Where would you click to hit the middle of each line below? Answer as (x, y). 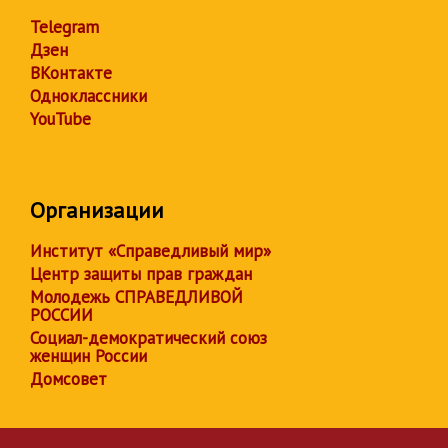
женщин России (88, 356)
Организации (97, 210)
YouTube (60, 119)
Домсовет (68, 379)
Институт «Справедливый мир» (150, 251)
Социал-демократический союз (148, 338)
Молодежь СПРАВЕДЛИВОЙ (136, 297)
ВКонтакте (71, 73)
